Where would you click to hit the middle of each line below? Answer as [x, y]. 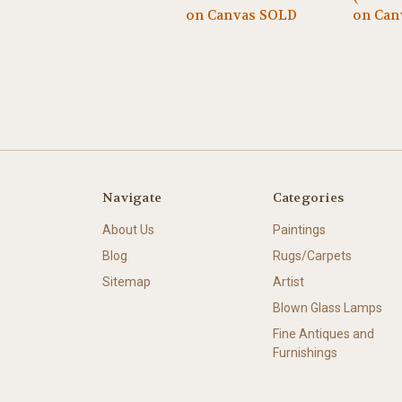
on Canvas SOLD [242, 16]
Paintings [299, 230]
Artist [288, 282]
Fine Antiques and [323, 334]
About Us [128, 230]
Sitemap [127, 282]
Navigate [132, 198]
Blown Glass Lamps [327, 308]
